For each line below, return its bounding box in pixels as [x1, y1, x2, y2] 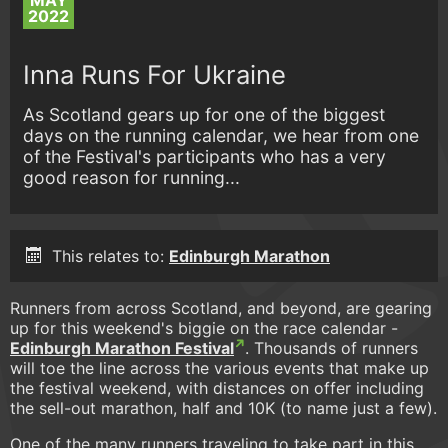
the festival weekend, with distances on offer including [10, 378, 424, 399]
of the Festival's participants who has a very [23, 145, 387, 167]
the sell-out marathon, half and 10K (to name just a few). [10, 398, 437, 419]
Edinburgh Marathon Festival [10, 338, 234, 359]
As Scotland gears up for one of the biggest [23, 103, 386, 125]
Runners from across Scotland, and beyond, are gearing [10, 298, 432, 319]
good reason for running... [23, 166, 241, 188]
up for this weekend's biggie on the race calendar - [10, 318, 398, 339]
